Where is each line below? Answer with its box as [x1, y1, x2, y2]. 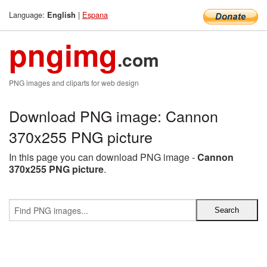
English [47, 10, 76, 20]
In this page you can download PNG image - [9, 150, 197, 164]
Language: [9, 9, 47, 20]
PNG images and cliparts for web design [9, 77, 139, 88]
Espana [82, 9, 108, 20]
